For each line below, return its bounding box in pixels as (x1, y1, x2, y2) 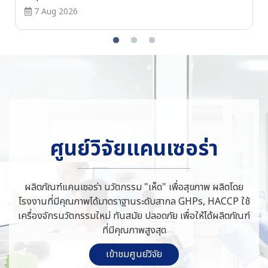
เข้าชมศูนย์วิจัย (106, 247, 162, 261)
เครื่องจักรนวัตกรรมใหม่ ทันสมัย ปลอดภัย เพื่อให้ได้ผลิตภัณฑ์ (18, 209, 250, 223)
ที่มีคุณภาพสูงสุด (102, 223, 166, 237)
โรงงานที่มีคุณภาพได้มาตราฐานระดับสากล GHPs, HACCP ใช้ (18, 194, 250, 209)
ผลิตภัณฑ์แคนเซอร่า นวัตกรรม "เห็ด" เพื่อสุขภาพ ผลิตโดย (25, 180, 243, 194)
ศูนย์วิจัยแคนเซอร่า (50, 133, 218, 165)
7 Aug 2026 (32, 5, 78, 18)
